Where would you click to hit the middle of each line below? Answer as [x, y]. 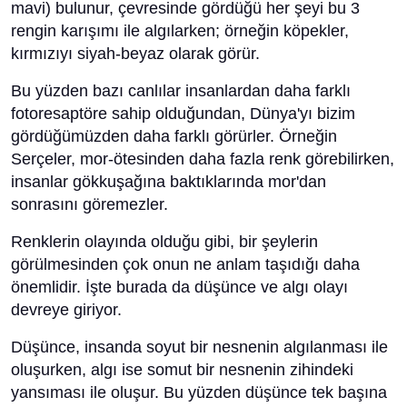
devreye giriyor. [66, 310]
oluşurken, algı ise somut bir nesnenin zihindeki [182, 370]
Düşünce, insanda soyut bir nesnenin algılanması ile [199, 347]
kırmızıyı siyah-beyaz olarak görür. [135, 54]
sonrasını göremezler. [89, 204]
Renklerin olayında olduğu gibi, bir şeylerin [164, 242]
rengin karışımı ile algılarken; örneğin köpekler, [180, 31]
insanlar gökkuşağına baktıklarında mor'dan [169, 182]
